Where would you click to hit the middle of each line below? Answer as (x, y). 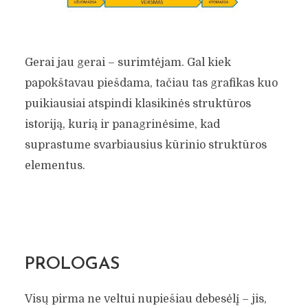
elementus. (55, 166)
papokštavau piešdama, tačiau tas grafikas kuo (151, 84)
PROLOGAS (72, 264)
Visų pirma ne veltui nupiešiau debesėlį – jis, (145, 299)
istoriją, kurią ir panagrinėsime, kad (122, 125)
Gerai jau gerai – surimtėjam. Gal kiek (128, 63)
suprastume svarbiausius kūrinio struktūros (145, 145)
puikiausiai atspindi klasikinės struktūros (137, 104)
